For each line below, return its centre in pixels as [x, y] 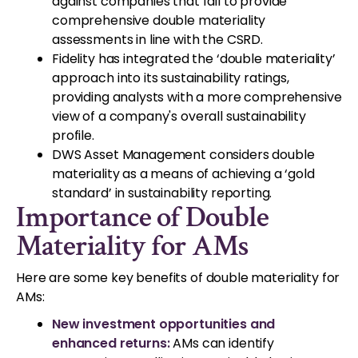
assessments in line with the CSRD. [157, 39]
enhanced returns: [111, 343]
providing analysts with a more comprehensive [197, 97]
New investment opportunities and [164, 324]
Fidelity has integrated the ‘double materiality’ [194, 58]
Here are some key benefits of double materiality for [178, 277]
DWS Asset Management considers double [183, 154]
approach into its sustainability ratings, [171, 78]
